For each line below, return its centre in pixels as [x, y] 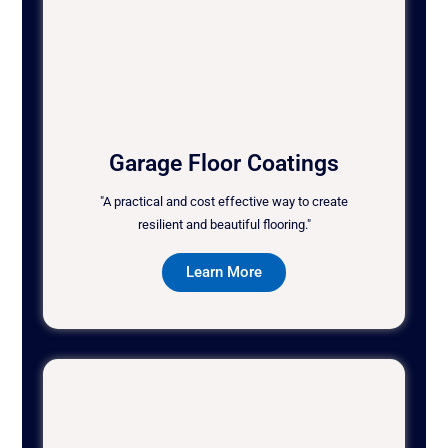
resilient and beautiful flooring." [224, 225]
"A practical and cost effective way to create [224, 202]
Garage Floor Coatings [224, 164]
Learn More [224, 272]
